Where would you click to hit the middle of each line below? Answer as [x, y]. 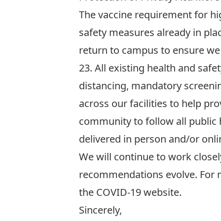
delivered [101, 139]
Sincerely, [100, 210]
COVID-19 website [138, 192]
